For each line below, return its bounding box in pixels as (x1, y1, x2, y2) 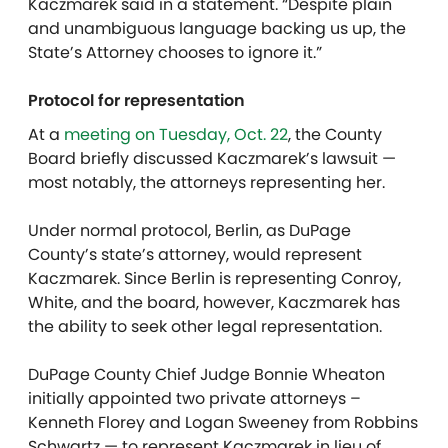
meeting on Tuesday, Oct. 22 (64, 123, 288, 147)
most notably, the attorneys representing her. (28, 171, 385, 195)
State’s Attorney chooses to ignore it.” (28, 41, 322, 65)
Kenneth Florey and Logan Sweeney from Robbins (28, 411, 418, 435)
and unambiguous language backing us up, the (28, 17, 406, 41)
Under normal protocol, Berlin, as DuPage (28, 219, 351, 243)
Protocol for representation (28, 89, 245, 113)
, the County (288, 123, 382, 147)
